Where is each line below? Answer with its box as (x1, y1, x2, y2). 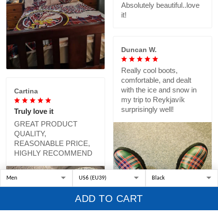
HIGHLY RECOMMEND (14, 149, 92, 158)
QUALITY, (14, 129, 46, 138)
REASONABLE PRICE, (14, 139, 90, 148)
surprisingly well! (121, 105, 174, 113)
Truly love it (14, 107, 54, 116)
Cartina (14, 87, 38, 95)
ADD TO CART (75, 193, 143, 204)
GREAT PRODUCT (14, 120, 77, 128)
